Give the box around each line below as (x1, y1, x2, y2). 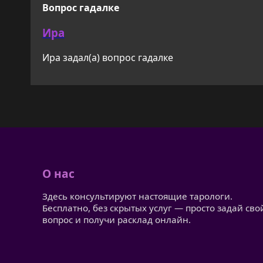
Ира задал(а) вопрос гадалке (42, 50, 173, 64)
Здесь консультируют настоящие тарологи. (42, 190, 232, 203)
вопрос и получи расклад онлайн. (42, 214, 191, 226)
